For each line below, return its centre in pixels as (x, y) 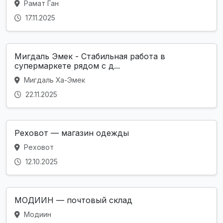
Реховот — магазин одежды (72, 133)
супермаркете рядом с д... (67, 65)
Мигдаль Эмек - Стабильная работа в (90, 56)
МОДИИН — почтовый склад (73, 200)
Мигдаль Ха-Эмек (54, 80)
